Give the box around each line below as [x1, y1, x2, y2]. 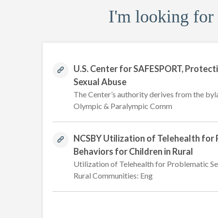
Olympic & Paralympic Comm [73, 101, 172, 110]
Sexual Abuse [73, 76, 127, 87]
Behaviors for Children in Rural [73, 146, 193, 157]
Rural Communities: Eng [73, 171, 153, 180]
